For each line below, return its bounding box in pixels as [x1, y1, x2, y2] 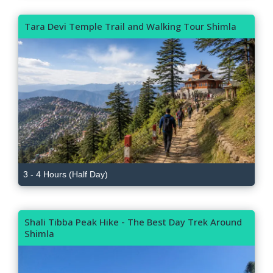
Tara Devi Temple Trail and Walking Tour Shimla [24, 20, 236, 33]
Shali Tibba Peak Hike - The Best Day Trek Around [24, 216, 242, 229]
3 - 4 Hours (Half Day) [23, 169, 108, 180]
